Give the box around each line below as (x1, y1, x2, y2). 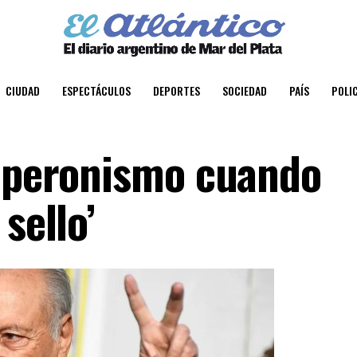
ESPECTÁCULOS (62, 81, 131, 99)
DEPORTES (153, 81, 200, 99)
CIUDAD (6, 81, 40, 99)
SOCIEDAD (222, 81, 267, 99)
